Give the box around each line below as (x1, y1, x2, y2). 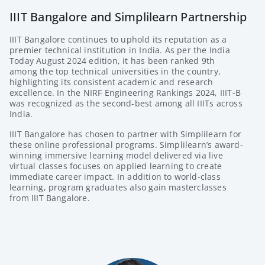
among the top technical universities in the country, (9, 66, 221, 77)
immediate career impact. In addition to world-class (9, 171, 221, 183)
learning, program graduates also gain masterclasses (9, 182, 227, 193)
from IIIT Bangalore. (9, 192, 90, 204)
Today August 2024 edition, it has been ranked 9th (9, 55, 215, 67)
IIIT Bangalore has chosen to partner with (9, 128, 181, 140)
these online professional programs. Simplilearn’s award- (9, 139, 243, 151)
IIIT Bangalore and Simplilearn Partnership (9, 9, 247, 25)
